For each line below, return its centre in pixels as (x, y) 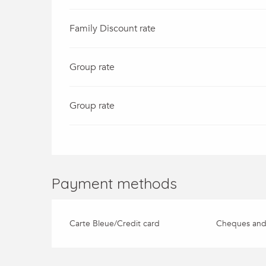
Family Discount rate (113, 28)
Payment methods (115, 183)
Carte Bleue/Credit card (115, 223)
